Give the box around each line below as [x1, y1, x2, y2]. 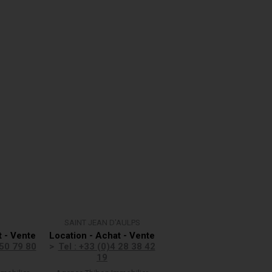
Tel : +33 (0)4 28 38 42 [58, 241, 155, 252]
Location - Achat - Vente [49, 230, 155, 241]
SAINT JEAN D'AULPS [64, 218, 140, 227]
